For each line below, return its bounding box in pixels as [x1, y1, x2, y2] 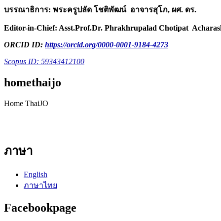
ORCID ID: [4, 40, 45, 49]
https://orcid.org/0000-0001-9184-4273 [45, 40, 168, 49]
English [24, 170, 47, 179]
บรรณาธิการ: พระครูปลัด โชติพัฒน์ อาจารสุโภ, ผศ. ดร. [4, 5, 198, 14]
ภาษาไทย [24, 181, 57, 190]
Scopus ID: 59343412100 [4, 57, 84, 66]
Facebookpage [4, 201, 76, 215]
